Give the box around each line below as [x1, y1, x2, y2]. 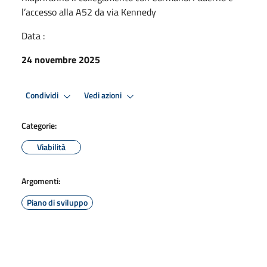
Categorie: [21, 119, 57, 132]
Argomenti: [21, 174, 60, 187]
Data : [21, 28, 45, 43]
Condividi [26, 89, 60, 103]
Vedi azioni [84, 89, 123, 103]
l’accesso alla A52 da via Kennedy [21, 4, 156, 19]
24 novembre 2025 [21, 52, 100, 67]
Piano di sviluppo [27, 195, 88, 209]
